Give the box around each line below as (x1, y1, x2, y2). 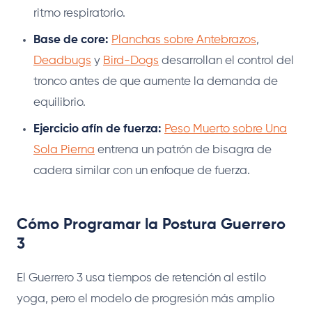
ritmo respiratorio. (33, 7, 125, 19)
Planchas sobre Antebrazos (111, 33, 256, 46)
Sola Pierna (33, 143, 95, 156)
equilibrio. (33, 96, 86, 109)
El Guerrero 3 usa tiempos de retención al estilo (17, 272, 266, 284)
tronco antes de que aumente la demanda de (33, 75, 278, 88)
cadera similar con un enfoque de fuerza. (33, 164, 250, 177)
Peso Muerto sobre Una (164, 123, 287, 135)
